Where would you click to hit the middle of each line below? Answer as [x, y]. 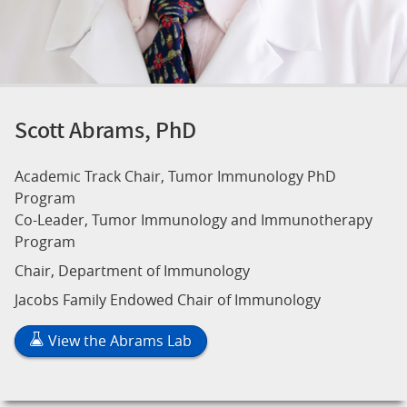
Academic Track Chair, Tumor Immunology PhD [175, 176]
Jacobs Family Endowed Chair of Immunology [168, 300]
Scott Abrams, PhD [105, 129]
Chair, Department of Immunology [132, 271]
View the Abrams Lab [118, 341]
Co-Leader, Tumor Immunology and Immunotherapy [194, 220]
